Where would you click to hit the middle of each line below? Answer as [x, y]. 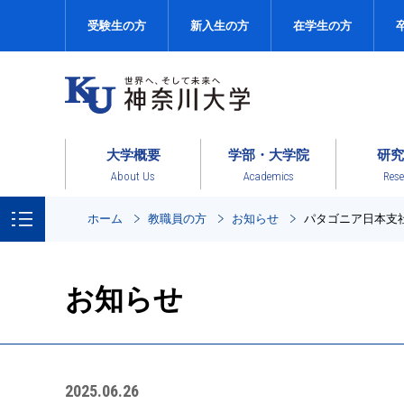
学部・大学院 [268, 154]
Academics [268, 176]
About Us [133, 176]
